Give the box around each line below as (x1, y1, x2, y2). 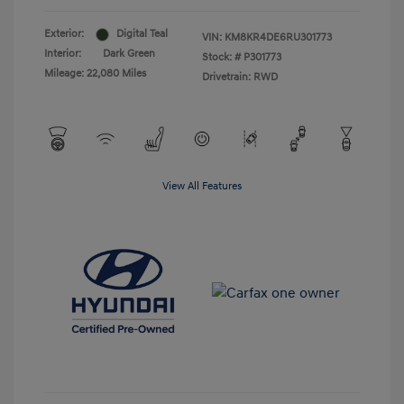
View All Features (162, 179, 242, 194)
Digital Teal (116, 27, 168, 41)
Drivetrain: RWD (202, 70, 278, 85)
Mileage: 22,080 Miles (44, 67, 146, 81)
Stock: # (202, 50, 241, 65)
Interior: (44, 47, 81, 61)
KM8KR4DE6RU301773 (225, 31, 332, 45)
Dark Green (103, 47, 155, 61)
